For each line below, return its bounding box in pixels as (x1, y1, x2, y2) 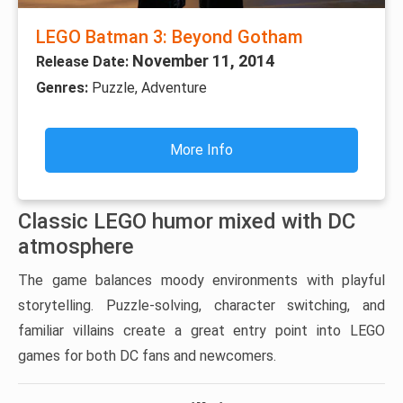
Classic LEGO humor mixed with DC (18, 208, 355, 234)
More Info (170, 140, 233, 158)
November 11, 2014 (132, 50, 274, 70)
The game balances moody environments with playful (18, 271, 385, 289)
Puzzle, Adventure (92, 78, 207, 96)
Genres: (36, 78, 92, 96)
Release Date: (36, 52, 132, 70)
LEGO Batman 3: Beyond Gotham (36, 25, 303, 48)
